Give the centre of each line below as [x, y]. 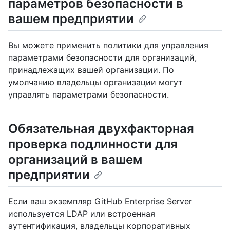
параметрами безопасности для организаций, [102, 58]
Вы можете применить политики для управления [108, 45]
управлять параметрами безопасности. [89, 95]
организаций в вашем [75, 160]
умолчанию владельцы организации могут [95, 82]
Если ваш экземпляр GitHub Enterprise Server [100, 202]
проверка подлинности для [93, 144]
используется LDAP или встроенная [82, 214]
